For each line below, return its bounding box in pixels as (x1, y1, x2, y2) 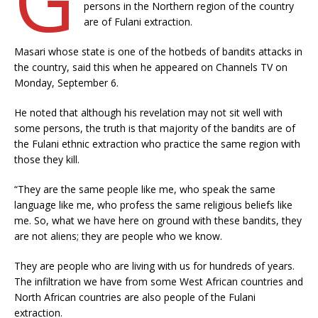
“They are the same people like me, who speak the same (14, 182, 275, 196)
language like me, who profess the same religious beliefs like (14, 198, 292, 212)
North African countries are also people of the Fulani (14, 290, 256, 304)
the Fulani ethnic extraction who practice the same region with (14, 137, 300, 150)
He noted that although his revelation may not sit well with (14, 106, 283, 119)
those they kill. (14, 153, 79, 166)
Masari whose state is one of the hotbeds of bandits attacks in (14, 45, 302, 58)
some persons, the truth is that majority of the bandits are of (14, 121, 295, 135)
